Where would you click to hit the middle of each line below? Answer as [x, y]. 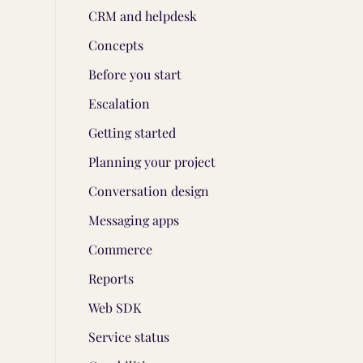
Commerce [120, 249]
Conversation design [149, 191]
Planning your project [152, 162]
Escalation [119, 103]
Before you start [135, 74]
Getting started [132, 132]
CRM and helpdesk [143, 16]
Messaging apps [134, 220]
